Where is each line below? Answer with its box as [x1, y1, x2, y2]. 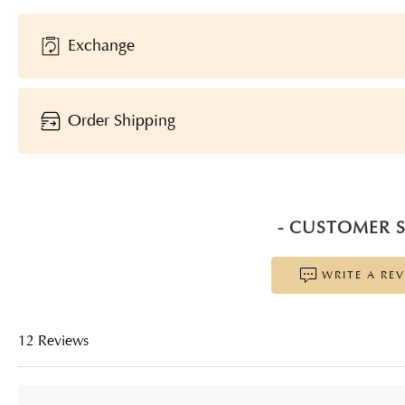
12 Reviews [18, 332, 89, 351]
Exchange [63, 34, 136, 55]
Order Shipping [63, 109, 176, 130]
